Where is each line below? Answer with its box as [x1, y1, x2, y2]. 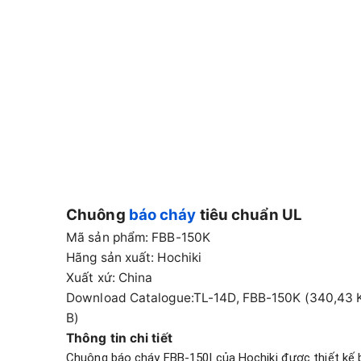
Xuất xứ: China [66, 270, 153, 286]
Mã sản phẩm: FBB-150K [66, 230, 211, 246]
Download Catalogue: [66, 290, 193, 306]
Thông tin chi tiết [66, 330, 172, 346]
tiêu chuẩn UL [196, 205, 302, 225]
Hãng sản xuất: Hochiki [66, 250, 202, 266]
